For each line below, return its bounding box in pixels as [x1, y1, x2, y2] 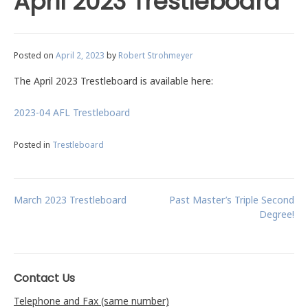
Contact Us [14, 270, 75, 286]
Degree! [259, 208, 294, 221]
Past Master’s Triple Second [169, 193, 294, 206]
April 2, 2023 [56, 49, 104, 60]
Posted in [14, 139, 52, 150]
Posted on [14, 49, 56, 60]
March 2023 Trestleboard [14, 193, 126, 206]
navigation [13, 223, 120, 251]
